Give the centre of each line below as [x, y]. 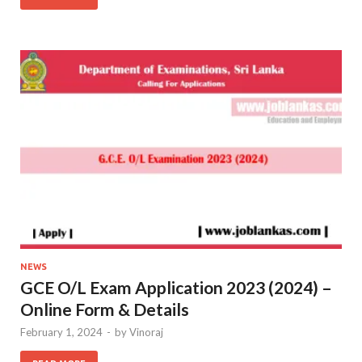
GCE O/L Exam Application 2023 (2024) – [176, 288]
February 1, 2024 [61, 333]
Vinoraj [146, 333]
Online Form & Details [105, 309]
